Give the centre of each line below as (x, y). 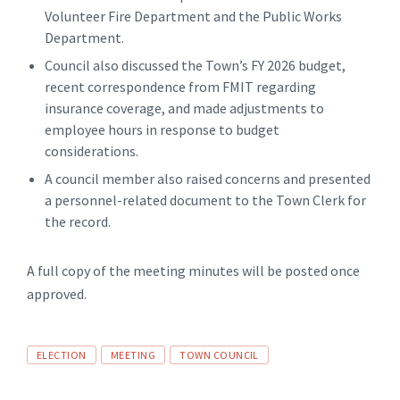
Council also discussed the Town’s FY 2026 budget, (195, 65)
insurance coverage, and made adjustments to (184, 108)
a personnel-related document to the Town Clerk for (205, 200)
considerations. (92, 150)
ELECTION (62, 354)
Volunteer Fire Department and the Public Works (193, 16)
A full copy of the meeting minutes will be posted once (193, 270)
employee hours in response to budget (162, 129)
